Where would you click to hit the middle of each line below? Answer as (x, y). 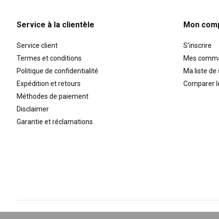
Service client (37, 45)
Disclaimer (33, 109)
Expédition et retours (48, 83)
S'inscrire (198, 45)
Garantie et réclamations (55, 121)
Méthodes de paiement (52, 96)
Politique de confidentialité (57, 71)
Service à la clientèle (55, 24)
